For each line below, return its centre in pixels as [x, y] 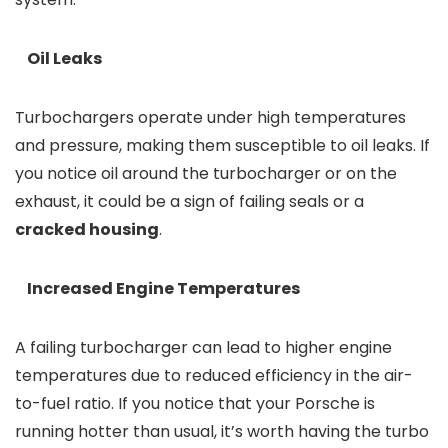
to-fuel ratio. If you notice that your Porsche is [195, 404]
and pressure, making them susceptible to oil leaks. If [222, 146]
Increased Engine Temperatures [157, 289]
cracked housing [87, 230]
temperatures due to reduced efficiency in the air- [214, 376]
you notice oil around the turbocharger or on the [206, 174]
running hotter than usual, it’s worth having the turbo [222, 432]
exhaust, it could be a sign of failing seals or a [189, 202]
